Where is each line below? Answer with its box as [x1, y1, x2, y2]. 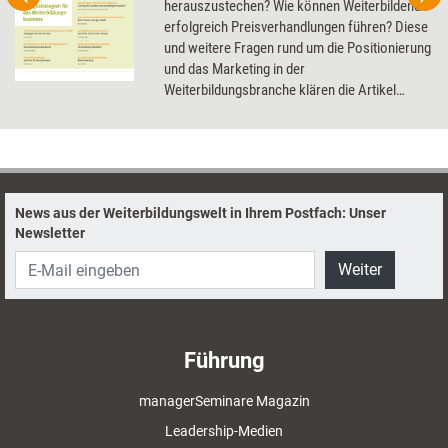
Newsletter [15, 225, 85, 241]
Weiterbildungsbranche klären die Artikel [164, 81, 397, 99]
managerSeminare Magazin [138, 393, 310, 409]
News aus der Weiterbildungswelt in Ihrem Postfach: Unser [15, 205, 386, 221]
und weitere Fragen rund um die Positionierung [164, 39, 432, 57]
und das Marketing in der [164, 60, 306, 78]
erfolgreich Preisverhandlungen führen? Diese [164, 18, 429, 36]
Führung [183, 348, 265, 373]
